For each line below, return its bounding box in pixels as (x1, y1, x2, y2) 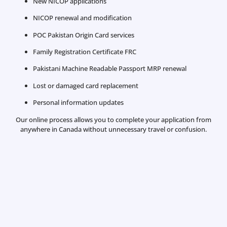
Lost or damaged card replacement (33, 81, 138, 90)
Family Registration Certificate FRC (33, 47, 136, 56)
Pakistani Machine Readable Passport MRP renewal (33, 64, 186, 73)
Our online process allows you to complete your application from (16, 115, 211, 124)
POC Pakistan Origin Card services (33, 30, 134, 40)
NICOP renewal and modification (33, 13, 132, 23)
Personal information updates (33, 98, 124, 107)
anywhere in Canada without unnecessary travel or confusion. (20, 124, 207, 134)
